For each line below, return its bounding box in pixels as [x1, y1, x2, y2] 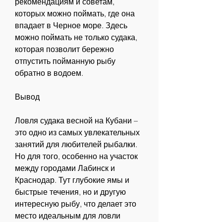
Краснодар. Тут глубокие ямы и [15, 175, 129, 185]
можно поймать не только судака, [15, 32, 137, 43]
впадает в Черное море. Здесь [15, 20, 127, 31]
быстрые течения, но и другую [15, 187, 126, 197]
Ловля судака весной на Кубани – [15, 115, 138, 126]
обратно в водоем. [15, 68, 83, 78]
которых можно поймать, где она [15, 8, 135, 19]
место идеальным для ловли [15, 211, 120, 221]
